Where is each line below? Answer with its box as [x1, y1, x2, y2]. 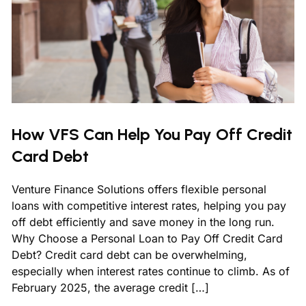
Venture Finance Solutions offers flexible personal [12, 182, 266, 197]
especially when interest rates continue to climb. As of [12, 264, 290, 279]
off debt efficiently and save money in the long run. [12, 215, 275, 229]
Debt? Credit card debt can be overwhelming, [12, 248, 247, 262]
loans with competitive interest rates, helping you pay [12, 199, 286, 213]
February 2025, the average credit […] [12, 281, 209, 295]
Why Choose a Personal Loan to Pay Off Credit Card [12, 232, 283, 246]
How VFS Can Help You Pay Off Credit [12, 124, 292, 145]
